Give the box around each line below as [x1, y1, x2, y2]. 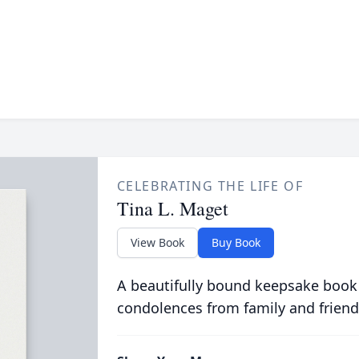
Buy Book [211, 235, 260, 250]
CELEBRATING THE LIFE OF [116, 177, 304, 195]
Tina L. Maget [116, 196, 228, 221]
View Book [130, 235, 184, 250]
